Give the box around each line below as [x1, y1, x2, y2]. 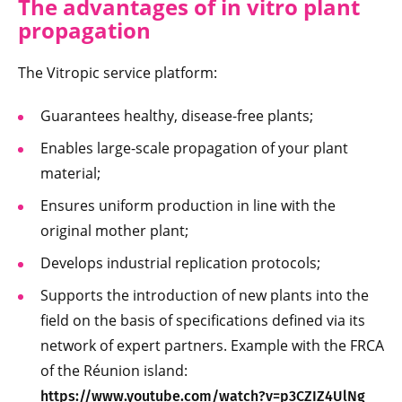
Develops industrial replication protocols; [40, 253, 320, 274]
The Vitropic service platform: [18, 63, 217, 83]
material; [40, 163, 100, 184]
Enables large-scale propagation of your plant [40, 138, 348, 159]
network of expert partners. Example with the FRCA [40, 336, 384, 356]
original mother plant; [40, 221, 188, 241]
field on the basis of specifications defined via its [40, 310, 365, 331]
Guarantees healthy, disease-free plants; [40, 106, 313, 127]
